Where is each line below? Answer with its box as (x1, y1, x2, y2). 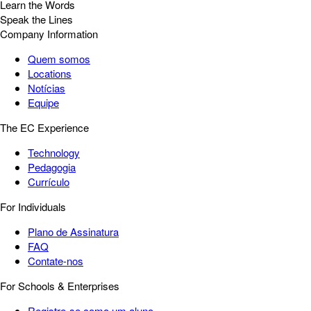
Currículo (28, 174, 69, 190)
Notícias (28, 81, 65, 96)
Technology (28, 145, 80, 160)
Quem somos (28, 51, 90, 67)
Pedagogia (28, 160, 76, 175)
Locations (28, 66, 72, 81)
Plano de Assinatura (28, 224, 119, 239)
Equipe (28, 95, 59, 110)
